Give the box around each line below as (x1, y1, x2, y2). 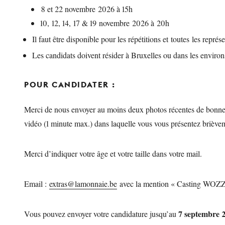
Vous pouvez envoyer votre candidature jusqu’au (24, 208, 178, 219)
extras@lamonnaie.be (49, 178, 117, 189)
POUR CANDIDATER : (24, 79, 116, 89)
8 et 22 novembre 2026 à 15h (40, 4, 133, 14)
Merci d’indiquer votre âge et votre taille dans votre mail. (24, 148, 202, 159)
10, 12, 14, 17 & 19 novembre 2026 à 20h (40, 18, 169, 28)
